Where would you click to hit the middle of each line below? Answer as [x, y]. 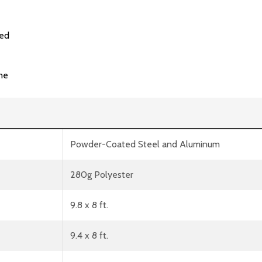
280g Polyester [102, 174]
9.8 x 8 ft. [89, 205]
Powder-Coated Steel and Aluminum [145, 144]
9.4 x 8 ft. [89, 235]
